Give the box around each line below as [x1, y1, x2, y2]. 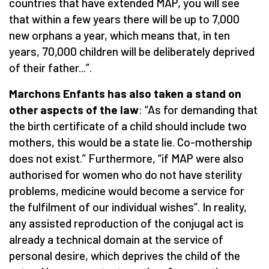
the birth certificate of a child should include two [9, 118, 247, 133]
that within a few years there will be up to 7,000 [9, 11, 240, 26]
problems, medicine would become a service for [9, 183, 244, 198]
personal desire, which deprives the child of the [9, 248, 240, 262]
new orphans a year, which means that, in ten [9, 28, 230, 42]
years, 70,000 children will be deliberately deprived [9, 44, 255, 58]
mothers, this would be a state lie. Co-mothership [9, 134, 252, 149]
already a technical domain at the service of [9, 232, 223, 246]
